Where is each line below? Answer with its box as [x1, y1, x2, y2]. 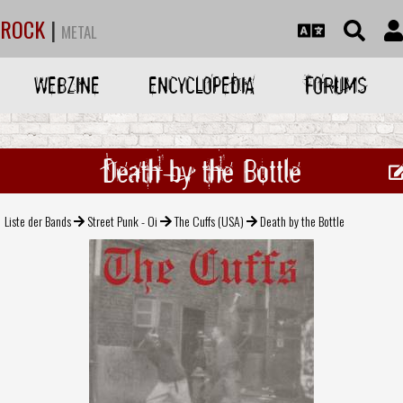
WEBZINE [34, 70, 101, 100]
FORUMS [304, 70, 367, 100]
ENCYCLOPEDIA [148, 70, 255, 100]
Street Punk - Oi [87, 210, 158, 230]
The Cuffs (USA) [174, 210, 244, 230]
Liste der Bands [4, 210, 71, 230]
